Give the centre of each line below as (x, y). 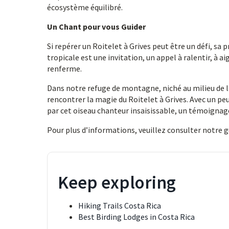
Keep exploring (117, 182)
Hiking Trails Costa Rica (120, 205)
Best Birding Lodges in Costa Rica (136, 217)
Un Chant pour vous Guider (96, 27)
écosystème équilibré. (85, 7)
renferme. (64, 68)
